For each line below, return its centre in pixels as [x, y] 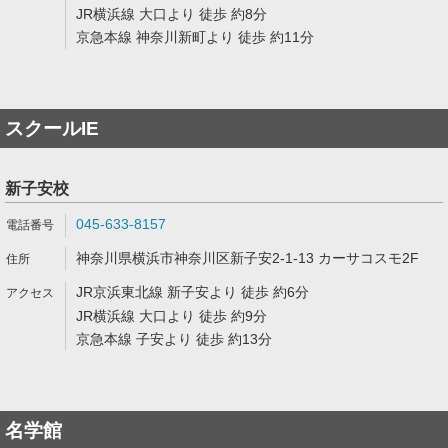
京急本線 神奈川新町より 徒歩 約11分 [195, 37]
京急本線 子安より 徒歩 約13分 [174, 339]
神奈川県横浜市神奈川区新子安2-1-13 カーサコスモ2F [247, 258]
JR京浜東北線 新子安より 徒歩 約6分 [192, 292]
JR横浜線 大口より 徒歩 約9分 [171, 316]
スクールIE [52, 128]
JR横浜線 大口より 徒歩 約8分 [171, 14]
